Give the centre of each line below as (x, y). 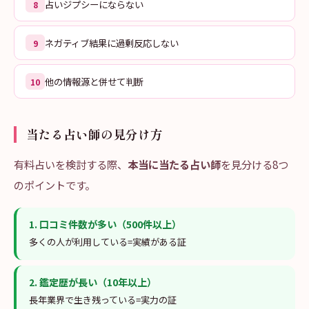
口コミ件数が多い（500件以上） (110, 224)
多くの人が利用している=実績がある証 (108, 242)
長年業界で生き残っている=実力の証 (103, 300)
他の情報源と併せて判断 (94, 81)
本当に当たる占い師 (174, 164)
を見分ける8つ (255, 164)
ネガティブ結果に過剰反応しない (112, 43)
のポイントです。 (54, 185)
